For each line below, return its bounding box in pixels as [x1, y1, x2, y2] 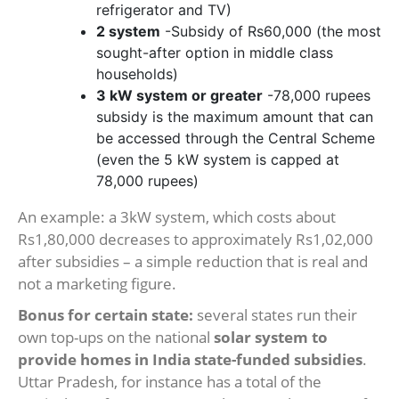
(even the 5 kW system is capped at [96, 151, 339, 169]
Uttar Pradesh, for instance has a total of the [18, 371, 322, 393]
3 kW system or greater [96, 86, 263, 105]
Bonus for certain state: [18, 305, 193, 326]
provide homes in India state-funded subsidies [18, 349, 362, 370]
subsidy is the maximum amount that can [96, 108, 373, 126]
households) [96, 65, 178, 84]
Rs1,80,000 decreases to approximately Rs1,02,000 [18, 229, 373, 250]
